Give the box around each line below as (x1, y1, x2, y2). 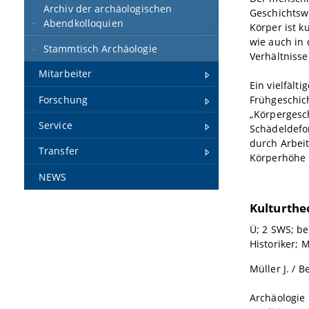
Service (38, 119, 72, 132)
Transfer (38, 144, 79, 158)
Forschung (38, 92, 88, 106)
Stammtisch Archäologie (43, 41, 157, 55)
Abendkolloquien (43, 16, 123, 30)
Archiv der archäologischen (43, 1, 172, 15)
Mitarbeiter (38, 67, 92, 81)
